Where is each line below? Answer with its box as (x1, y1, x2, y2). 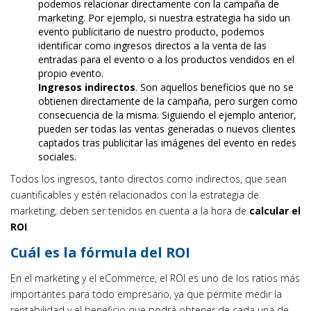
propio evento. (38, 67, 103, 80)
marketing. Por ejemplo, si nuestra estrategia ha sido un (38, 11, 290, 24)
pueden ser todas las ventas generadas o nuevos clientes (38, 122, 296, 135)
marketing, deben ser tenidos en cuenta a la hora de (10, 204, 249, 217)
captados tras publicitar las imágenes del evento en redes (38, 136, 296, 149)
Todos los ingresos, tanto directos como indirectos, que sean (10, 172, 287, 185)
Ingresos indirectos (38, 81, 135, 94)
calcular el (249, 204, 301, 217)
